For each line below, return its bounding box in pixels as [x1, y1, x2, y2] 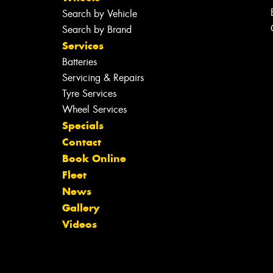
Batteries [62, 55, 97, 68]
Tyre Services [62, 87, 116, 100]
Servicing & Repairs [62, 71, 144, 84]
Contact [62, 135, 101, 149]
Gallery [62, 200, 99, 214]
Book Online [62, 151, 126, 165]
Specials [62, 118, 104, 132]
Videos [62, 217, 97, 231]
